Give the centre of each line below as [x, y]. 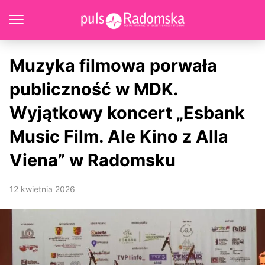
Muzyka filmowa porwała [113, 65]
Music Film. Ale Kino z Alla [119, 136]
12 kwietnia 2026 [42, 189]
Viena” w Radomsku [93, 160]
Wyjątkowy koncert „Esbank [127, 113]
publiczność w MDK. [94, 89]
